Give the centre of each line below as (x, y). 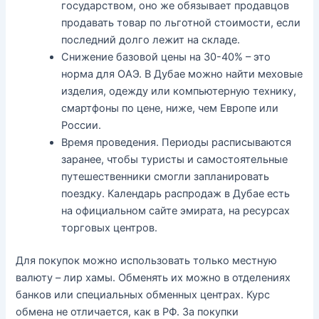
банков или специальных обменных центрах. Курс (143, 295)
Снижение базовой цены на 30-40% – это (166, 57)
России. (82, 126)
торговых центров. (110, 228)
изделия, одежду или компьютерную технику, (179, 91)
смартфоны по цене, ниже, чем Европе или (170, 109)
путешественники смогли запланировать (166, 177)
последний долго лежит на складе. (151, 40)
